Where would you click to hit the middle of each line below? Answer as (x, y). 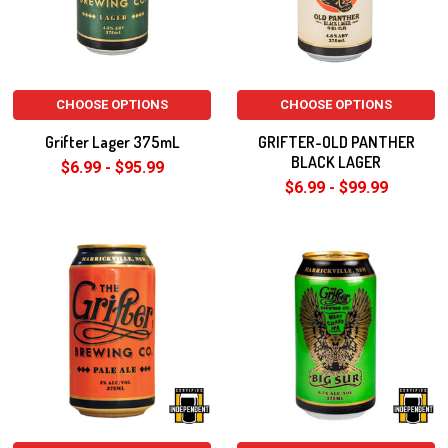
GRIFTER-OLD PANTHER (336, 142)
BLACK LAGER (336, 162)
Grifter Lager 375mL (112, 142)
